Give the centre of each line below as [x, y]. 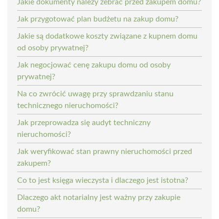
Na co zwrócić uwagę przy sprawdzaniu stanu [95, 94]
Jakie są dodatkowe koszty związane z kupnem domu [107, 36]
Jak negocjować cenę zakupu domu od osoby [94, 65]
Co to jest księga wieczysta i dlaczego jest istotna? [103, 180]
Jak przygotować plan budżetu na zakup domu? [98, 19]
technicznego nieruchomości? [68, 105]
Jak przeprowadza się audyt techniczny [84, 122]
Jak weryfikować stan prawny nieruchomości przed [105, 151]
